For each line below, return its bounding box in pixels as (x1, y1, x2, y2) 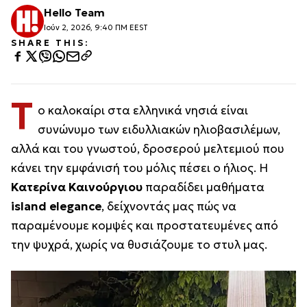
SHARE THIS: (11, 36, 90, 49)
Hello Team (44, 5, 105, 19)
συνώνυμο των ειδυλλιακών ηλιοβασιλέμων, (37, 121, 280, 137)
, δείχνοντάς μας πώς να (101, 198, 236, 214)
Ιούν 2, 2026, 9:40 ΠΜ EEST (44, 22, 148, 32)
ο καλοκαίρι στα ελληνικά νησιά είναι (37, 102, 248, 118)
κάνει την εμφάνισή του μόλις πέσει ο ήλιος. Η (11, 160, 268, 175)
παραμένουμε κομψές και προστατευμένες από (11, 217, 278, 233)
